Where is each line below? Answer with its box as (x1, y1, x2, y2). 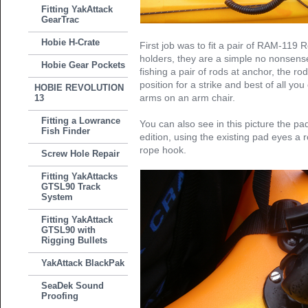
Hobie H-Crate (41, 37, 100, 47)
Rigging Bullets (41, 235, 108, 245)
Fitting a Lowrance (41, 115, 121, 126)
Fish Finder (41, 126, 91, 136)
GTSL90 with (41, 225, 96, 235)
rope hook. (140, 144, 187, 155)
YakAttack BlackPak (41, 258, 125, 268)
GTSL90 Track (41, 181, 101, 192)
